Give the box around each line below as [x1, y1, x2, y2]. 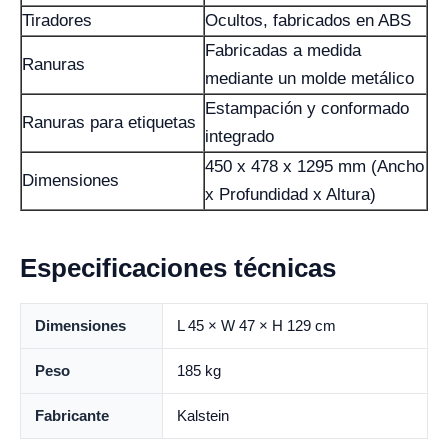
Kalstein [177, 407, 229, 424]
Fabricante [35, 407, 109, 424]
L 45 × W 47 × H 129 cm [177, 317, 336, 334]
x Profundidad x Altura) [205, 185, 376, 204]
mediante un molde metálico [205, 69, 414, 88]
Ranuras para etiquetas [22, 113, 196, 132]
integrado [205, 127, 274, 146]
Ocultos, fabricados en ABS [205, 11, 411, 30]
